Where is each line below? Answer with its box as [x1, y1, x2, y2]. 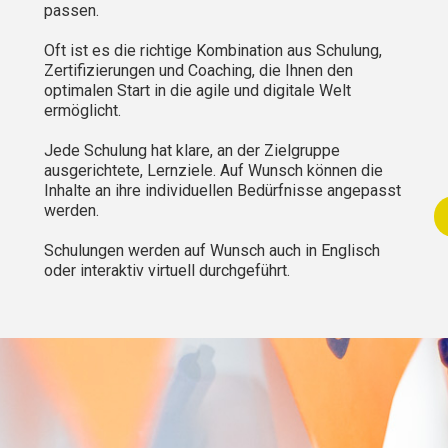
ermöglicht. [44, 100, 121, 120]
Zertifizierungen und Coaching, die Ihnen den [44, 60, 353, 80]
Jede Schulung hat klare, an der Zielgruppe [44, 140, 340, 160]
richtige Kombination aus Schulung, [136, 40, 382, 60]
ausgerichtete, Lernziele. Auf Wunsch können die [44, 160, 383, 180]
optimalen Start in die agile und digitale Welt [44, 80, 351, 100]
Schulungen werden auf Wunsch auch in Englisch [44, 240, 380, 260]
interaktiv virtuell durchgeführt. [76, 260, 290, 280]
